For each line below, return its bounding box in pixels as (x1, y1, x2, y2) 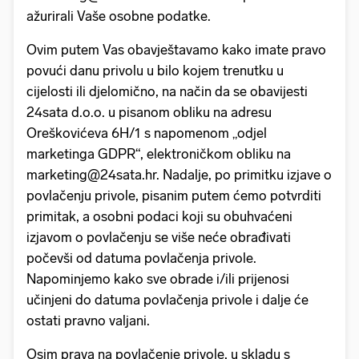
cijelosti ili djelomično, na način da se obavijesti (26, 83, 308, 99)
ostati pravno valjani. (26, 312, 153, 329)
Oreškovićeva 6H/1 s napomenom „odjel (26, 124, 267, 141)
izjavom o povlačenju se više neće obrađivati (26, 228, 291, 245)
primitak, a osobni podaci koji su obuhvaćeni (26, 208, 292, 224)
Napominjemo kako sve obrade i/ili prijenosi (26, 270, 289, 287)
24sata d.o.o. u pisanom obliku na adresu (26, 103, 272, 120)
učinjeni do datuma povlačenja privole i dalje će (26, 291, 309, 308)
